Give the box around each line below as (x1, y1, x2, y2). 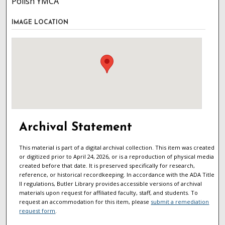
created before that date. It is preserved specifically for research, (19, 162, 195, 170)
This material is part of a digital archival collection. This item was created (19, 144, 215, 152)
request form (19, 207, 56, 215)
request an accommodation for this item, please (19, 198, 151, 206)
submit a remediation (151, 198, 209, 206)
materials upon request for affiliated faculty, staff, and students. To (19, 189, 198, 197)
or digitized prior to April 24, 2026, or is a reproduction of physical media (19, 153, 214, 161)
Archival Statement (19, 122, 133, 134)
